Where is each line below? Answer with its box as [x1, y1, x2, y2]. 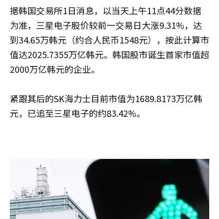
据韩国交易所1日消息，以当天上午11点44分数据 [10, 4, 201, 17]
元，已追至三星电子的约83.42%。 [10, 107, 145, 119]
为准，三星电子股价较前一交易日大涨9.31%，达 [10, 19, 202, 31]
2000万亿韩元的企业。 [10, 63, 100, 75]
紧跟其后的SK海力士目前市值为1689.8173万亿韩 [10, 92, 202, 105]
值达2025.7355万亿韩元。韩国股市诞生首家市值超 [10, 48, 209, 61]
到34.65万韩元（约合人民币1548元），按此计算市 [10, 33, 209, 46]
